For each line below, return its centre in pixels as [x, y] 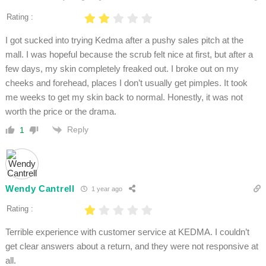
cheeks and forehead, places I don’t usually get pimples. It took [126, 83]
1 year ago [106, 189]
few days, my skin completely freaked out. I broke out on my [122, 68]
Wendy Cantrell [40, 189]
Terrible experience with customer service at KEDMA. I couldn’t [127, 232]
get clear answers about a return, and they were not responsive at [132, 246]
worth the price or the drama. [61, 111]
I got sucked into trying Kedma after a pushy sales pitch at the [124, 40]
